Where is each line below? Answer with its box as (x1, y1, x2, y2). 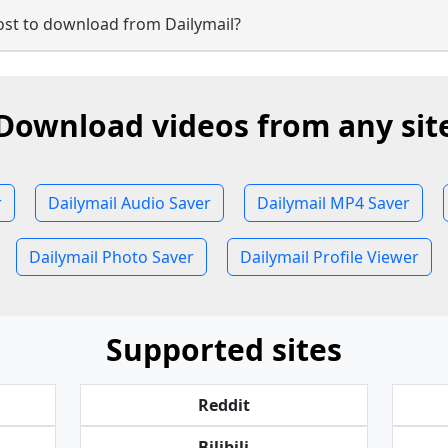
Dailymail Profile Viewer (240, 246, 419, 268)
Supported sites (106, 329, 342, 370)
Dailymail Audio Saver (47, 192, 211, 214)
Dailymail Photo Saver (29, 246, 194, 268)
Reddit (197, 394, 250, 416)
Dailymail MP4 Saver (256, 192, 410, 214)
